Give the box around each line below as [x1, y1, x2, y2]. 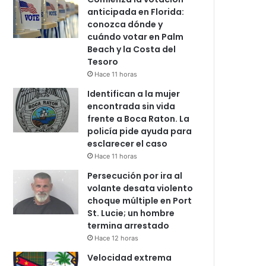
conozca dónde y [87, 18, 163, 31]
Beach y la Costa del [87, 43, 176, 56]
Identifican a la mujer [87, 88, 180, 100]
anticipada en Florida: [87, 6, 185, 18]
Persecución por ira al [87, 170, 183, 182]
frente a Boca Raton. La [87, 113, 190, 125]
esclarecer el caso [87, 138, 168, 150]
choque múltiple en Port [87, 195, 192, 207]
